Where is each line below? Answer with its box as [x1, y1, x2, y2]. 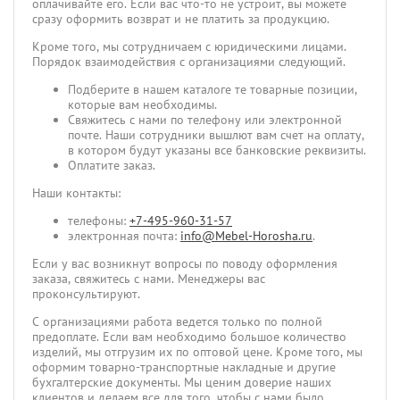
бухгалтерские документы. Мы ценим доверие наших [32, 373, 331, 390]
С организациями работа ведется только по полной [32, 312, 322, 329]
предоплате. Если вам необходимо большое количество [32, 328, 346, 345]
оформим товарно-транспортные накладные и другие [32, 358, 336, 375]
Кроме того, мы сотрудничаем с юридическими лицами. [32, 37, 346, 54]
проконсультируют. [32, 285, 140, 302]
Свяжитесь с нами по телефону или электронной [68, 111, 342, 128]
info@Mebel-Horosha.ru [180, 227, 312, 244]
